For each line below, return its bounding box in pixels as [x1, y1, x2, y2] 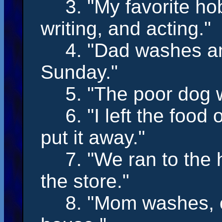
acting [146, 18, 199, 39]
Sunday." [41, 61, 118, 83]
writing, [41, 18, 103, 39]
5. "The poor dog [65, 83, 216, 105]
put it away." [41, 127, 145, 148]
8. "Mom [65, 192, 142, 214]
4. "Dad [65, 40, 135, 61]
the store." [41, 170, 129, 192]
